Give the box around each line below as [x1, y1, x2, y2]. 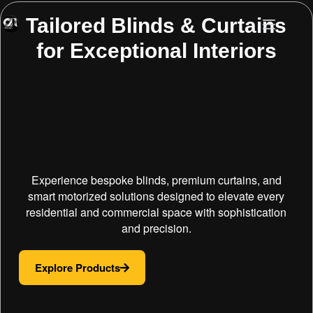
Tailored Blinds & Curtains [26, 14, 287, 37]
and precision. [121, 220, 191, 236]
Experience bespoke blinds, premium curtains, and [31, 172, 282, 188]
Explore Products [34, 260, 120, 275]
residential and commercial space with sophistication [26, 204, 287, 220]
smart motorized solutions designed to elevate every [28, 188, 285, 204]
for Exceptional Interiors [36, 39, 277, 62]
